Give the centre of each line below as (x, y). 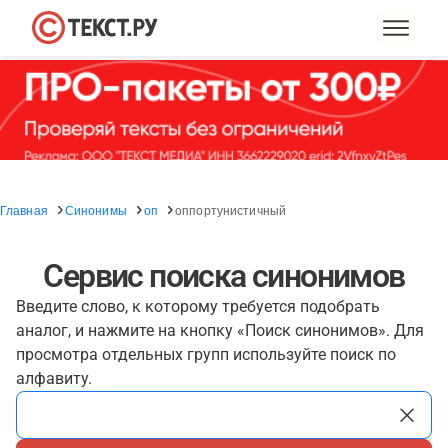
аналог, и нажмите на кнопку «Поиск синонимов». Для (220, 330)
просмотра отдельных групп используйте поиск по (206, 354)
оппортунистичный (230, 209)
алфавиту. (54, 378)
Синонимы (95, 209)
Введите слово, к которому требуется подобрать (198, 306)
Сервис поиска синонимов (224, 276)
